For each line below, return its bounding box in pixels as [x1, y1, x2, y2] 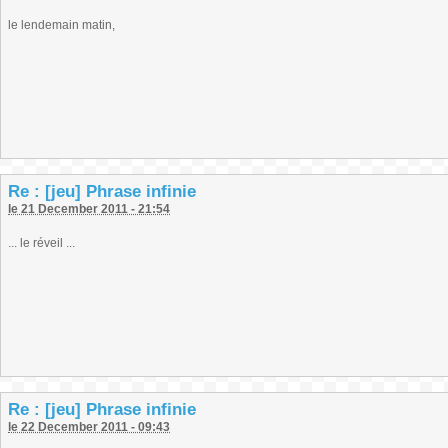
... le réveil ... [8, 236, 75, 250]
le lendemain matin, [8, 18, 115, 32]
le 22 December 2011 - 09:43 [8, 420, 170, 434]
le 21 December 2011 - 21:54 [8, 202, 170, 216]
